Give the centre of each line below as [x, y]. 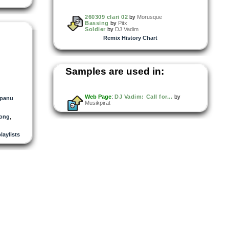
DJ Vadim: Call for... [144, 96]
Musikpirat [98, 102]
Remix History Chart [130, 38]
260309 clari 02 [107, 17]
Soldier [95, 29]
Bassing [97, 23]
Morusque [150, 17]
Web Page [98, 96]
